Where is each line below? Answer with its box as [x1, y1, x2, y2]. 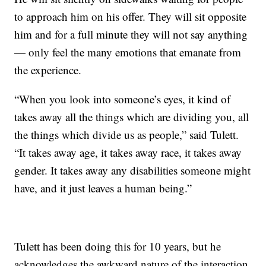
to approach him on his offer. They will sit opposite [14, 8, 247, 24]
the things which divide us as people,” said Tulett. [14, 126, 239, 142]
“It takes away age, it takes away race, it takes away [14, 144, 242, 160]
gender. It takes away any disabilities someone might [14, 162, 251, 178]
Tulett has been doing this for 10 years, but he [14, 238, 221, 254]
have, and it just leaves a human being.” [14, 180, 192, 195]
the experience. [14, 62, 82, 77]
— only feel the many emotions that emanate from [14, 44, 242, 59]
